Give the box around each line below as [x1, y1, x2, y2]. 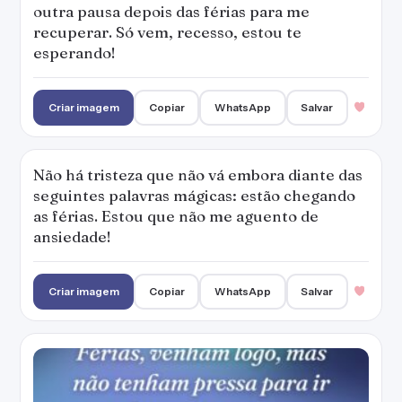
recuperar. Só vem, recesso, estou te [33, 22, 301, 41]
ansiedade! [33, 227, 111, 246]
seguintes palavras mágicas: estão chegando [33, 186, 355, 205]
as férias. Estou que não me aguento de [33, 206, 319, 225]
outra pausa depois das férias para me [33, 2, 310, 21]
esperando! [33, 43, 116, 62]
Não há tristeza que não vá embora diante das [33, 165, 363, 184]
